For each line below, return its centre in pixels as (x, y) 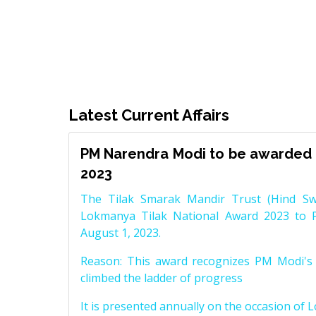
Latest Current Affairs (149, 115)
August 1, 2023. (121, 233)
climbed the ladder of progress (162, 278)
